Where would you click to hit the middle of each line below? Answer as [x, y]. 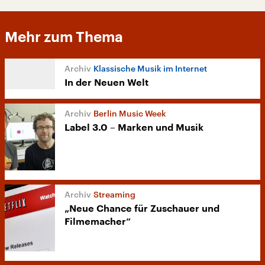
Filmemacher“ [98, 222]
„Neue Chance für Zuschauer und [142, 209]
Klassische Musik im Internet [150, 68]
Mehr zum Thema [64, 37]
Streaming [114, 195]
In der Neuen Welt [106, 83]
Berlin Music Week [130, 113]
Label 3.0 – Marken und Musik [134, 128]
